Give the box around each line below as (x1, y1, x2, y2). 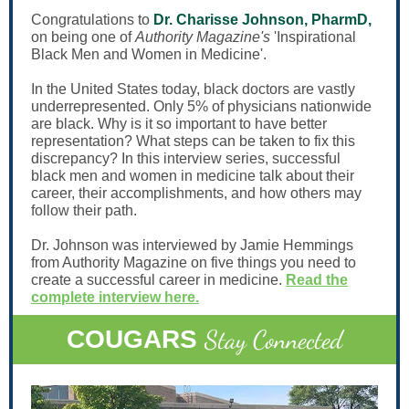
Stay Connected (204, 324, 342, 355)
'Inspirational (274, 29, 356, 45)
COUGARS (67, 325, 204, 353)
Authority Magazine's (135, 29, 274, 45)
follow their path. (31, 203, 137, 218)
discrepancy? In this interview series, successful (31, 151, 341, 166)
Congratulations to (31, 12, 153, 27)
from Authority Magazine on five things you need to (31, 255, 356, 270)
